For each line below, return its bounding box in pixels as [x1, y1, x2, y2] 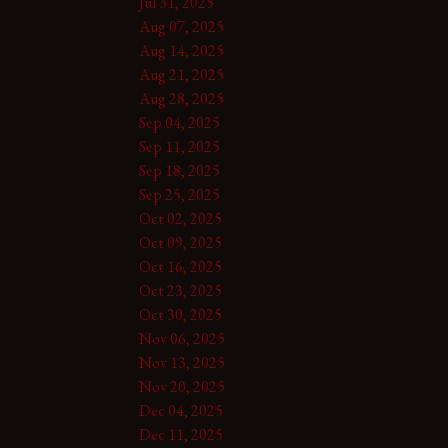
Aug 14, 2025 [138, 39, 224, 61]
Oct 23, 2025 [138, 279, 222, 301]
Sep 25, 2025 [138, 183, 220, 205]
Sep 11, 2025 [138, 135, 220, 157]
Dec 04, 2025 [138, 399, 223, 421]
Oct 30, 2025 [138, 303, 222, 325]
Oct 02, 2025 [138, 207, 222, 229]
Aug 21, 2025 [138, 63, 224, 85]
